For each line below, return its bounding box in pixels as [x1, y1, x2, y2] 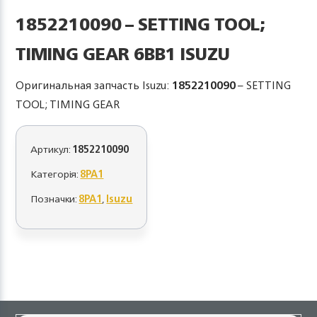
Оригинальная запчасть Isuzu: [16, 76, 173, 95]
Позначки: [30, 190, 79, 207]
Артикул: [30, 140, 73, 158]
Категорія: [30, 165, 81, 183]
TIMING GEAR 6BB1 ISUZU [16, 39, 231, 69]
